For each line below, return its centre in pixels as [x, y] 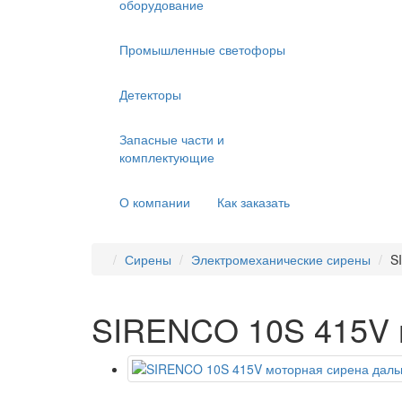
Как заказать [253, 202]
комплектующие [167, 157]
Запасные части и [172, 139]
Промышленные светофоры [202, 49]
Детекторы [150, 94]
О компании [155, 202]
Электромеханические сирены [281, 259]
